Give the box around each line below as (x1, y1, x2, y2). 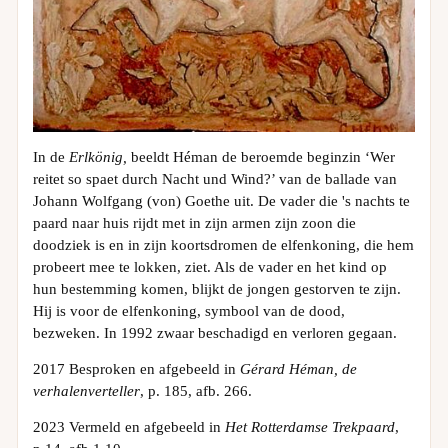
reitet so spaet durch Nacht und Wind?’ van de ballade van (33, 171, 398, 188)
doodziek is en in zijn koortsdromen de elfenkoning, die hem (33, 237, 415, 254)
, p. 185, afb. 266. (140, 383, 253, 400)
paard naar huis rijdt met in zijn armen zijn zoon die (33, 215, 357, 232)
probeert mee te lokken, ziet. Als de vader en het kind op (33, 259, 388, 276)
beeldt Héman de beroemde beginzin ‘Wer (131, 149, 396, 166)
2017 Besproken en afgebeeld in (33, 361, 241, 378)
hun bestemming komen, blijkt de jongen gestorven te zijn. (33, 281, 402, 298)
